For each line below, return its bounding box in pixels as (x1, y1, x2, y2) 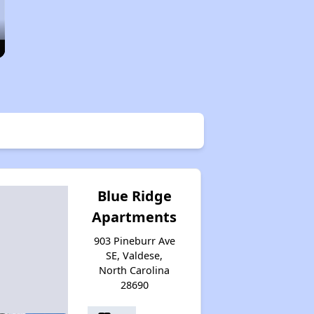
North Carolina (99, 263, 170, 277)
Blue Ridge (97, 186, 172, 205)
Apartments (92, 207, 177, 226)
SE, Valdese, (106, 248, 163, 262)
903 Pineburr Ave (93, 233, 175, 247)
